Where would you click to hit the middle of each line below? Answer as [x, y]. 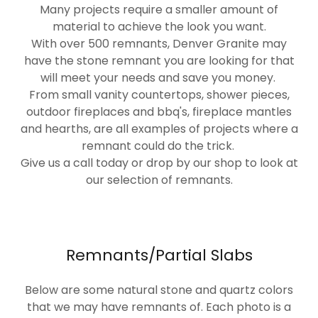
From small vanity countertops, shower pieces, [159, 95]
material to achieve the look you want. [159, 27]
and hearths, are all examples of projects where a [159, 129]
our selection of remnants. [159, 180]
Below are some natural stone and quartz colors [159, 290]
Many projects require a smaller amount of [159, 10]
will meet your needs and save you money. [159, 78]
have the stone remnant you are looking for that [159, 61]
